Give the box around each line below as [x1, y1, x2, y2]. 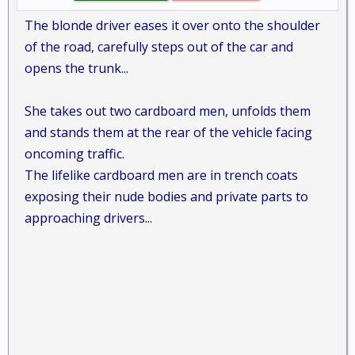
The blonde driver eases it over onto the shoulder [25, 17, 320, 34]
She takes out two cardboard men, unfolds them [25, 102, 311, 120]
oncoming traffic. [25, 145, 124, 162]
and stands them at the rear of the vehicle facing [25, 124, 312, 141]
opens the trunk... [25, 59, 128, 77]
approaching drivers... [25, 209, 152, 227]
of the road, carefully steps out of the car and [25, 38, 293, 55]
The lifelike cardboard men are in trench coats [25, 166, 298, 184]
